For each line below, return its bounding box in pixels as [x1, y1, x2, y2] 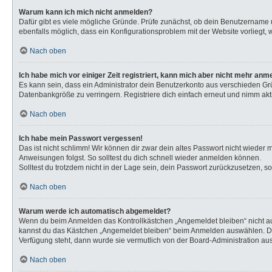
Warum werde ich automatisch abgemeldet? [19, 207, 171, 216]
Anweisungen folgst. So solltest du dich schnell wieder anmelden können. [19, 154, 261, 162]
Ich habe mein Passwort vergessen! [19, 134, 143, 143]
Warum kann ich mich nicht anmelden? [19, 8, 152, 16]
